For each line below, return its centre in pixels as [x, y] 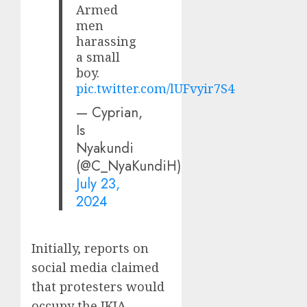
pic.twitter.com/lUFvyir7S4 [156, 89]
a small [98, 57]
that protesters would [98, 286]
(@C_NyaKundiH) [129, 166]
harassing [107, 41]
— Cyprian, [110, 113]
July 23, [98, 184]
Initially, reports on [90, 248]
